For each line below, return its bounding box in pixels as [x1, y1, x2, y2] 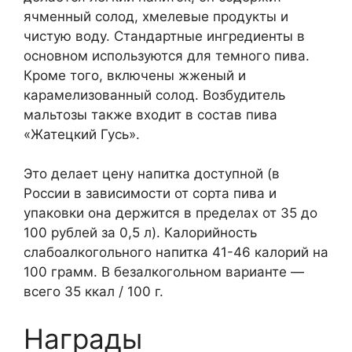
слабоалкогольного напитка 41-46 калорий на [24, 244, 328, 261]
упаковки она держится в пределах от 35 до [24, 205, 317, 222]
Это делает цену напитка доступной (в [24, 166, 280, 182]
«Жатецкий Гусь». [24, 126, 140, 142]
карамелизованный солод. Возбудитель [24, 86, 285, 103]
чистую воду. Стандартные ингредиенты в [24, 27, 305, 44]
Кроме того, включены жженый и [24, 67, 246, 83]
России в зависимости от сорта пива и [24, 185, 277, 202]
